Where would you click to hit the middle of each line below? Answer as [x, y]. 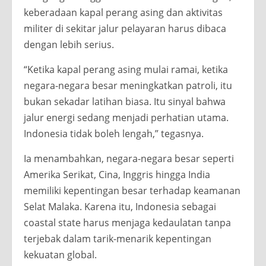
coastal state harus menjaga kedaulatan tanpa [127, 223]
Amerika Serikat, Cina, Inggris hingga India [117, 175]
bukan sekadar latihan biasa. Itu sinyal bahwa [125, 102]
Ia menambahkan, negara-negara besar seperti [129, 159]
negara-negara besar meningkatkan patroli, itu [128, 86]
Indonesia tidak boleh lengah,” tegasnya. [114, 134]
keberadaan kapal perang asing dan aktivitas [123, 13]
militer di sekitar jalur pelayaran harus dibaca [125, 29]
